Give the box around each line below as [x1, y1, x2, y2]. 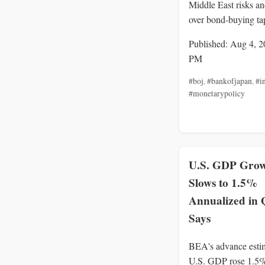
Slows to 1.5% [189, 174, 257, 191]
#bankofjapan [207, 76, 252, 87]
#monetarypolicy [189, 88, 245, 99]
